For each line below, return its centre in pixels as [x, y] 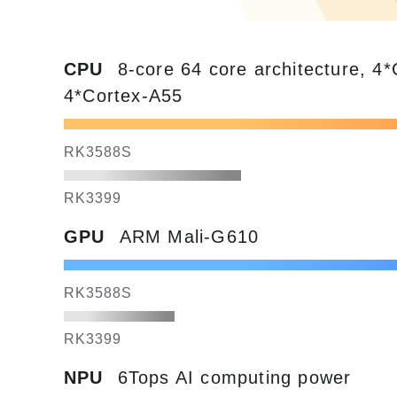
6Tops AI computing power [234, 378]
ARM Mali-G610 [189, 237]
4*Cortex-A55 [124, 96]
